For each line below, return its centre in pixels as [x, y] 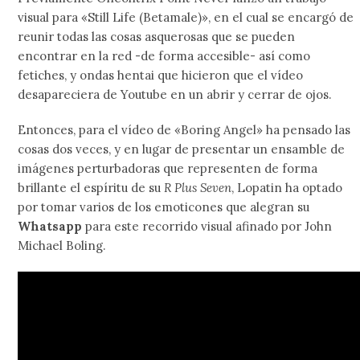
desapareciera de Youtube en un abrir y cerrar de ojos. [175, 94]
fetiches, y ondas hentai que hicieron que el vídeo [161, 75]
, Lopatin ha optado [287, 188]
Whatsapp [50, 226]
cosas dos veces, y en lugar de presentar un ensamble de [182, 149]
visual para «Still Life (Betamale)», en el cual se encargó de [186, 17]
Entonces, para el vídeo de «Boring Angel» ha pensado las [184, 130]
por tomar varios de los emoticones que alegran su [164, 207]
